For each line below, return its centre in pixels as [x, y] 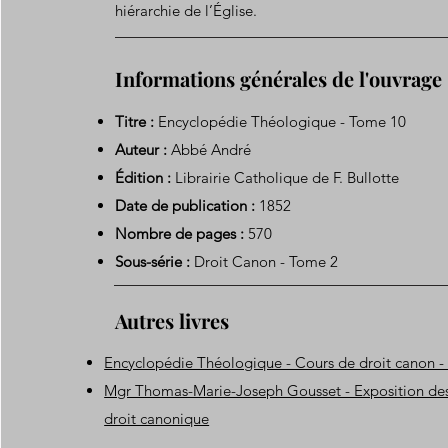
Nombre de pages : [180, 233]
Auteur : [141, 149]
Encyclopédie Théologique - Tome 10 [280, 121]
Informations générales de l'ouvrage [279, 78]
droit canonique [157, 418]
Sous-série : [153, 261]
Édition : [143, 177]
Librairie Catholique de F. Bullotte [285, 177]
